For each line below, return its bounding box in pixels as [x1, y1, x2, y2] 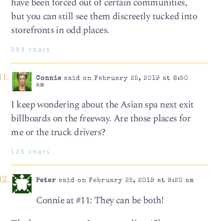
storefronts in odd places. [11, 23, 110, 37]
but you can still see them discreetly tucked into [11, 9, 197, 24]
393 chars [11, 46, 51, 53]
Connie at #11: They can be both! [36, 193, 164, 208]
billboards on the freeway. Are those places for [11, 111, 191, 126]
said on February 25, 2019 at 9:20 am [56, 178, 194, 184]
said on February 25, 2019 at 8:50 [61, 75, 188, 82]
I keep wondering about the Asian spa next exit [11, 97, 194, 112]
